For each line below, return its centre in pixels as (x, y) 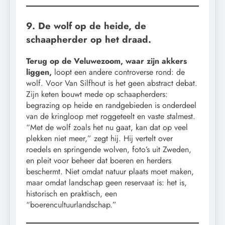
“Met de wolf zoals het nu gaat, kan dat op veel (107, 127)
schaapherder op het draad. (89, 39)
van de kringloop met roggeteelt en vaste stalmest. (111, 116)
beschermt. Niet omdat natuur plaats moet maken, (110, 171)
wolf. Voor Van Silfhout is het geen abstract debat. (112, 83)
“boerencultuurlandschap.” (71, 204)
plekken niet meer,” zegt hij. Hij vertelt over (99, 138)
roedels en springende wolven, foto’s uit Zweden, (109, 149)
